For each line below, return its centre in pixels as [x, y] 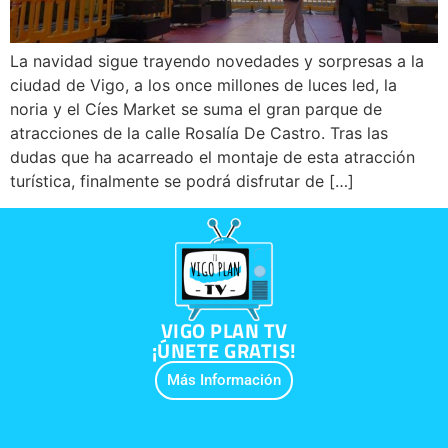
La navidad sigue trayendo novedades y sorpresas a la [217, 61]
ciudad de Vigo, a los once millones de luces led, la [203, 85]
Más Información [224, 380]
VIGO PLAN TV [224, 331]
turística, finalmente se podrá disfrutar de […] [182, 181]
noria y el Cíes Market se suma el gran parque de [196, 109]
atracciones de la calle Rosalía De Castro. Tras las [199, 133]
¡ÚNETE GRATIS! [224, 351]
